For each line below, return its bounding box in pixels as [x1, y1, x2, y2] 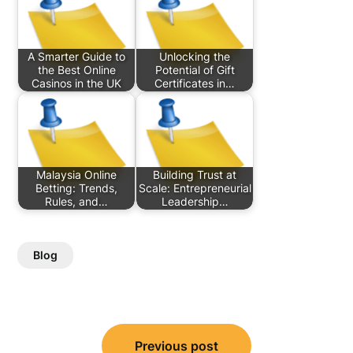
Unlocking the [159, 50, 231, 64]
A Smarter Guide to [28, 50, 126, 64]
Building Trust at [153, 168, 237, 182]
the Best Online [37, 63, 116, 77]
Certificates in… [154, 76, 236, 91]
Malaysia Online [36, 168, 117, 182]
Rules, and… [45, 195, 109, 209]
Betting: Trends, [35, 181, 118, 195]
